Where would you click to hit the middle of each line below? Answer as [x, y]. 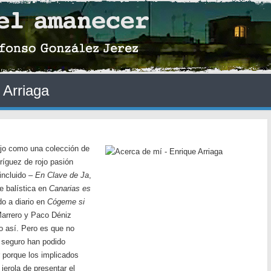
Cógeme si [66, 202]
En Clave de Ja [62, 175]
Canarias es [70, 188]
